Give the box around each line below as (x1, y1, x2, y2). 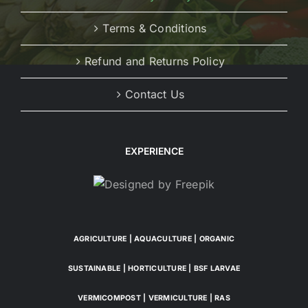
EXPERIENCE (124, 145, 184, 157)
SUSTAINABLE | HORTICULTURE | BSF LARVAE (67, 264, 241, 274)
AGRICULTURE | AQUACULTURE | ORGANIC (73, 234, 235, 244)
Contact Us (124, 87, 185, 102)
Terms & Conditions (102, 21, 207, 36)
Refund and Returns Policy (85, 54, 225, 69)
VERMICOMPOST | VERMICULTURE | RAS (78, 294, 230, 303)
